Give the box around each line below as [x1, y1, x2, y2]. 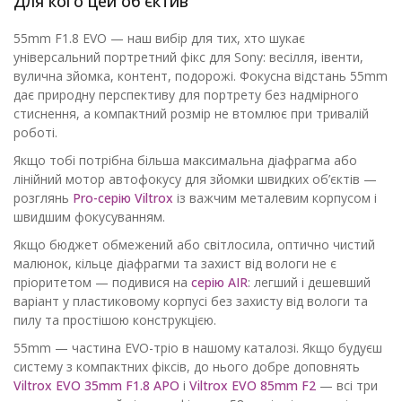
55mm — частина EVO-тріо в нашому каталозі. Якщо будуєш [13, 339, 382, 356]
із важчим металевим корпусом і [173, 189, 377, 206]
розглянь [13, 189, 73, 206]
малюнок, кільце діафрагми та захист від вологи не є [13, 255, 336, 272]
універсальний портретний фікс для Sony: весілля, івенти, [13, 48, 363, 66]
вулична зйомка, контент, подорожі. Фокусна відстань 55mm [13, 67, 388, 84]
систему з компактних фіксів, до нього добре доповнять [13, 358, 360, 375]
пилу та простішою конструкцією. [13, 311, 216, 328]
